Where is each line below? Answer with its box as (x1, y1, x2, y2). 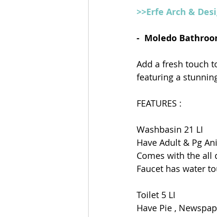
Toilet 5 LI (137, 188, 175, 201)
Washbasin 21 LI (137, 123, 203, 135)
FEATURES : (137, 97, 184, 109)
